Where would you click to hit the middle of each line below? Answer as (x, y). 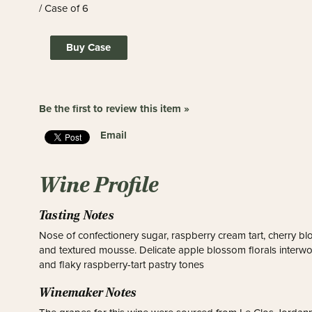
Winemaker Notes (88, 292)
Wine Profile (99, 185)
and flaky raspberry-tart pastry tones (122, 265)
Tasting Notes (77, 215)
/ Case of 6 (64, 8)
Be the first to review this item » (115, 109)
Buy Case (89, 47)
